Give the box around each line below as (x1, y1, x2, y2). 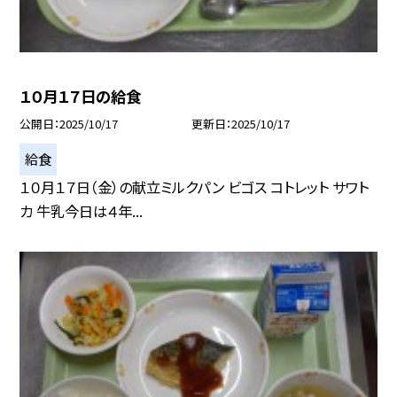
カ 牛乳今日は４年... (19, 200, 144, 222)
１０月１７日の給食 (19, 85, 142, 108)
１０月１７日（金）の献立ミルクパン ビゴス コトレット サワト (19, 176, 370, 198)
